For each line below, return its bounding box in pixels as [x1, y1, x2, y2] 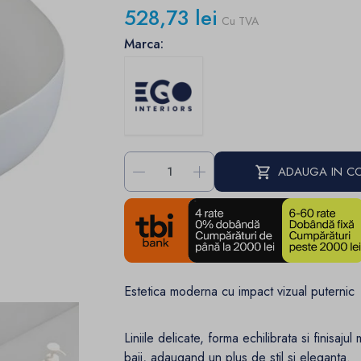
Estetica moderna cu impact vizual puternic [124, 282, 355, 301]
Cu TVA [222, 12, 259, 29]
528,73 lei [124, 2, 218, 33]
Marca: [124, 34, 164, 53]
